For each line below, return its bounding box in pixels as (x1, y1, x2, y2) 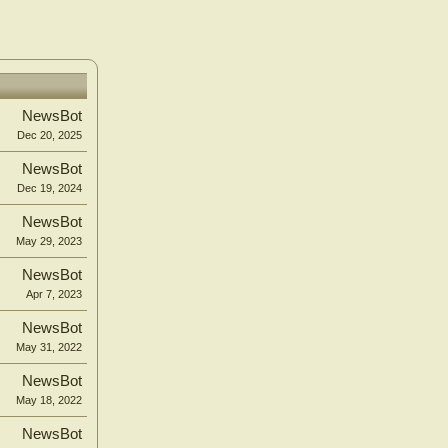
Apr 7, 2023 (26, 288, 82, 301)
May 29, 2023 (16, 235, 82, 248)
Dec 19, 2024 (17, 182, 82, 195)
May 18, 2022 (16, 394, 82, 407)
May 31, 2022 (16, 341, 82, 354)
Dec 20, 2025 (17, 129, 82, 142)
